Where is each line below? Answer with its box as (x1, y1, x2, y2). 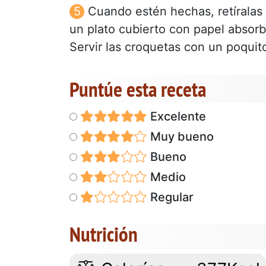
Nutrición (69, 220, 138, 248)
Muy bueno (147, 129, 214, 144)
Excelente (147, 109, 206, 123)
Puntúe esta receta (69, 75, 206, 103)
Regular (147, 189, 194, 204)
